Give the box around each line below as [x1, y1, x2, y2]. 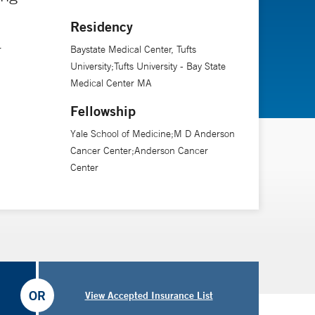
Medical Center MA [70, 76, 152, 89]
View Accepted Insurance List [84, 288, 213, 302]
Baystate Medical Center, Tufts [70, 42, 196, 56]
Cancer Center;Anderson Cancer [70, 143, 208, 157]
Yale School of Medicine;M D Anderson [70, 127, 235, 140]
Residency [70, 17, 133, 35]
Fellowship [70, 101, 136, 120]
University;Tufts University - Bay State [70, 59, 226, 72]
